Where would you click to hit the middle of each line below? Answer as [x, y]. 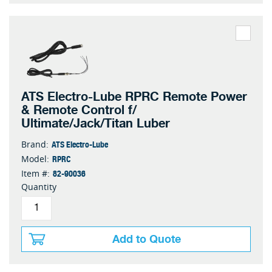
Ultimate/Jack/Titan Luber [96, 123]
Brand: [35, 144]
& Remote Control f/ [79, 110]
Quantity [39, 186]
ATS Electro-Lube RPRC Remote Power [134, 97]
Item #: [36, 173]
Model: [35, 158]
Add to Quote [147, 239]
